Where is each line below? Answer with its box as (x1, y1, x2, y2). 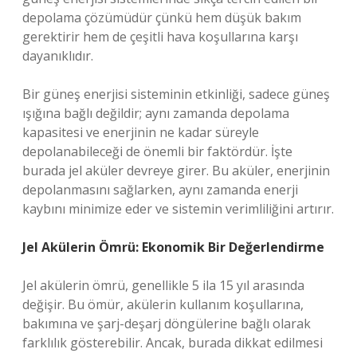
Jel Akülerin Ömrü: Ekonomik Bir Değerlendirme (22, 238, 324, 256)
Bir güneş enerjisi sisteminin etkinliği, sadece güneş (22, 85, 330, 103)
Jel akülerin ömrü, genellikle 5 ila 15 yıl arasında (22, 277, 304, 294)
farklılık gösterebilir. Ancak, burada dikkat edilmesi (22, 334, 323, 351)
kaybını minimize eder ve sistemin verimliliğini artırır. (22, 200, 334, 218)
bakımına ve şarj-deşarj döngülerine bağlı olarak (22, 315, 311, 332)
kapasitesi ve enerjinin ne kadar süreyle (22, 124, 259, 141)
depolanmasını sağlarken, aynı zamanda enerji (22, 181, 298, 198)
